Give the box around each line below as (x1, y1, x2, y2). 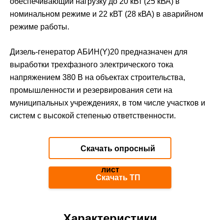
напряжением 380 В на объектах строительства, (10, 73, 185, 82)
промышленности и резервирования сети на (10, 86, 172, 95)
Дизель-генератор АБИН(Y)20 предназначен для (10, 48, 188, 56)
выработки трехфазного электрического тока (10, 60, 173, 69)
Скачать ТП (93, 173, 140, 182)
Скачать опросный (79, 144, 155, 153)
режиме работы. (10, 23, 69, 31)
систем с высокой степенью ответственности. (10, 111, 176, 120)
